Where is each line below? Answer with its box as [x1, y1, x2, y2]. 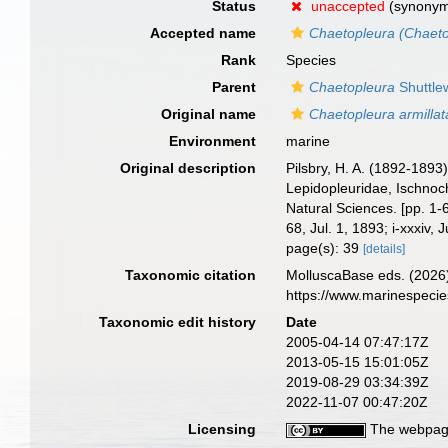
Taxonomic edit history [99, 314, 257, 330]
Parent [212, 79, 257, 95]
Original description [120, 160, 257, 176]
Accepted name [150, 25, 257, 41]
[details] [363, 242, 406, 256]
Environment [169, 133, 257, 149]
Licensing [188, 421, 257, 437]
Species [286, 52, 337, 68]
